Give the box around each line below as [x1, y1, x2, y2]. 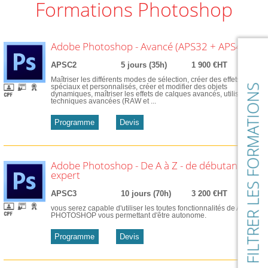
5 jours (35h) [121, 60, 167, 70]
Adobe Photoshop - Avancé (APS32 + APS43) [50, 39, 251, 54]
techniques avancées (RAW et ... [50, 97, 156, 105]
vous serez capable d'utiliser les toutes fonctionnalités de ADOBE [50, 204, 261, 212]
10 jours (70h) [121, 189, 172, 199]
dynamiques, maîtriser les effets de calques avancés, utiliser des [50, 90, 259, 98]
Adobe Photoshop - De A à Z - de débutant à [50, 159, 249, 173]
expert [50, 168, 80, 182]
